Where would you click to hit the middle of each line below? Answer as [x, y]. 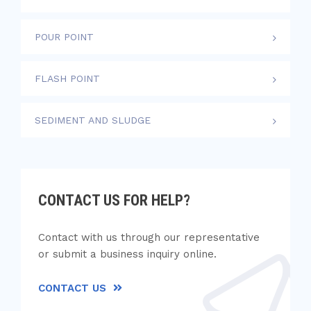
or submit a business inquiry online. [127, 254]
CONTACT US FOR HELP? [114, 200]
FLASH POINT [67, 78]
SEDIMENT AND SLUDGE [93, 120]
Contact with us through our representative [149, 237]
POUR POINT [64, 37]
